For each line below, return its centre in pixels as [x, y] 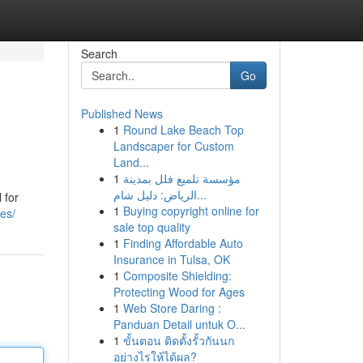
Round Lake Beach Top [183, 130]
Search [99, 53]
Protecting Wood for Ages [179, 292]
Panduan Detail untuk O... [179, 324]
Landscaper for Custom [173, 146]
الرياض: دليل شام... [201, 194]
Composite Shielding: [177, 275]
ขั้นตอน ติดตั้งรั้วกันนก [178, 340]
